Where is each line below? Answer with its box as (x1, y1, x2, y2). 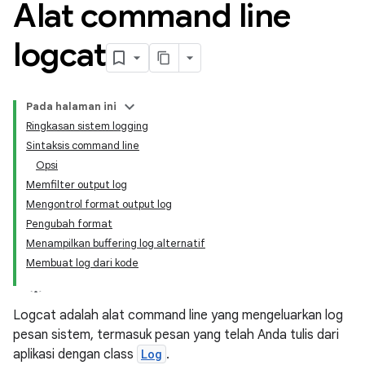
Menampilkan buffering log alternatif (26, 236, 205, 250)
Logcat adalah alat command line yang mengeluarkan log (13, 307, 343, 323)
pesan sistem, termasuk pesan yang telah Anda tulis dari (13, 327, 339, 343)
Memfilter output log (26, 178, 127, 191)
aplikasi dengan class (13, 346, 137, 363)
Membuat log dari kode (26, 256, 139, 270)
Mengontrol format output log (26, 197, 172, 211)
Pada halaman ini (26, 99, 117, 113)
